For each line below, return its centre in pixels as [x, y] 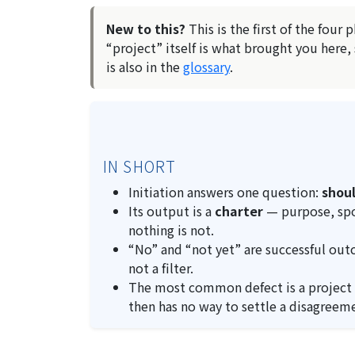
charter [239, 211]
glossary [206, 67]
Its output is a [172, 211]
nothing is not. [171, 230]
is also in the [145, 67]
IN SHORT [140, 166]
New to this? [146, 29]
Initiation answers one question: [225, 192]
